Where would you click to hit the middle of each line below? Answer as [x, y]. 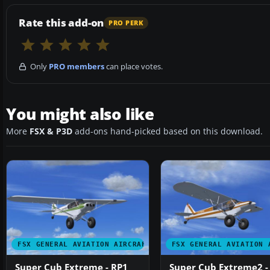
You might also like [80, 114]
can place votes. [133, 67]
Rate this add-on [61, 23]
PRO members [77, 67]
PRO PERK [126, 23]
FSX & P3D [51, 132]
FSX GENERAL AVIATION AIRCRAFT [84, 244]
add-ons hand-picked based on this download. [168, 132]
